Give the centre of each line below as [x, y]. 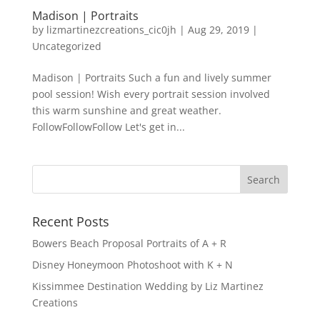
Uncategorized [66, 46]
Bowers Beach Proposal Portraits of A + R [129, 243]
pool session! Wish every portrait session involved [151, 94]
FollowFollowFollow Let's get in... [108, 127]
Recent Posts [70, 221]
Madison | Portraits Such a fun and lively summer [151, 77]
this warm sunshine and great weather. [126, 110]
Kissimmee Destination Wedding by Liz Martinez [147, 286]
